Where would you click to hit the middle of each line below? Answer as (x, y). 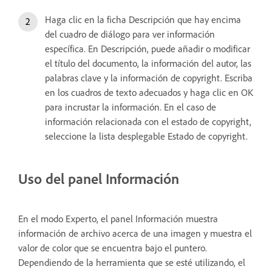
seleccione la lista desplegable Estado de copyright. (146, 136)
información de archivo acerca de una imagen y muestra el (135, 233)
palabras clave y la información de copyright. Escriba (149, 77)
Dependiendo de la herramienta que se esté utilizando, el (132, 262)
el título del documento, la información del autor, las (148, 63)
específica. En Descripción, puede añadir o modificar (148, 48)
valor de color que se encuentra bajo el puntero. (113, 247)
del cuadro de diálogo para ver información (130, 34)
